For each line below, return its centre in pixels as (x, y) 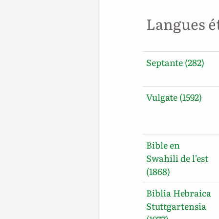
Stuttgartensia (176, 206)
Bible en (163, 145)
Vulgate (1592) (174, 97)
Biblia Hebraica (179, 193)
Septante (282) (175, 62)
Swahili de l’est (177, 158)
